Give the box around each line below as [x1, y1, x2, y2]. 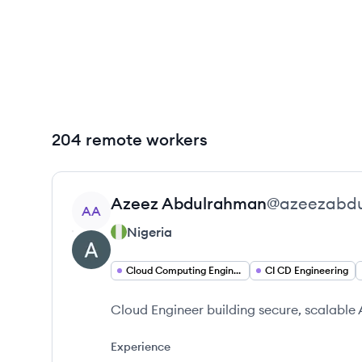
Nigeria [127, 224, 172, 240]
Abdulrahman [162, 193, 267, 213]
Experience [111, 339, 170, 354]
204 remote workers [52, 129, 208, 149]
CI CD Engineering [265, 264, 348, 276]
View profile [71, 192, 143, 208]
